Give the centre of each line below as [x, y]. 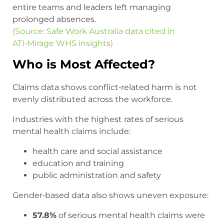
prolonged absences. [54, 19]
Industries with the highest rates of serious [98, 119]
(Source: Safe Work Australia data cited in [94, 31]
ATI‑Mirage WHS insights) [63, 43]
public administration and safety [97, 175]
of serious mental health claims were [131, 215]
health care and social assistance [97, 151]
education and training [78, 163]
